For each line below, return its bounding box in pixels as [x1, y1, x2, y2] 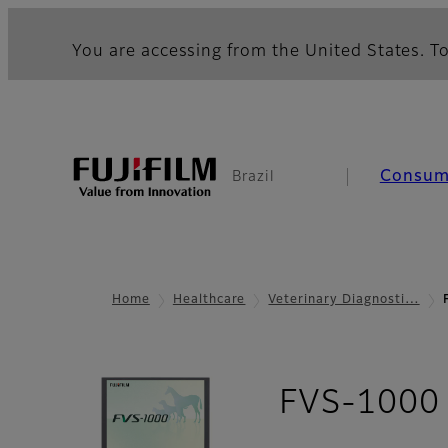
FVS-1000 [278, 388, 441, 421]
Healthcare [172, 294, 246, 306]
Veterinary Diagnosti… [268, 294, 420, 306]
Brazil [232, 170, 275, 184]
